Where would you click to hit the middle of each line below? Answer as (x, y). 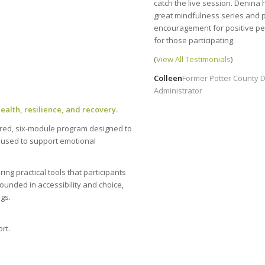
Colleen (168, 78)
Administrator (178, 90)
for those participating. (195, 40)
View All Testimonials (194, 59)
